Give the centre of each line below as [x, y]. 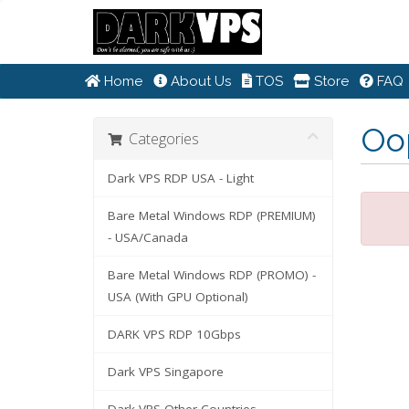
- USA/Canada [148, 237]
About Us [199, 81]
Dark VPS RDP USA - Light [181, 178]
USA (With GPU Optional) [178, 297]
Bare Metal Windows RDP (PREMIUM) [212, 215]
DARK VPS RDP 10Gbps [174, 334]
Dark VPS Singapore [166, 372]
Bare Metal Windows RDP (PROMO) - [212, 275]
